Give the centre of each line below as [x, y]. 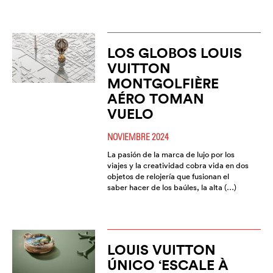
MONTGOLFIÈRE [163, 83]
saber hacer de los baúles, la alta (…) [172, 188]
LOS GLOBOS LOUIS [174, 53]
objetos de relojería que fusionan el [168, 177]
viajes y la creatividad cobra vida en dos [178, 166]
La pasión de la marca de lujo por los [171, 155]
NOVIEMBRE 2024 [138, 137]
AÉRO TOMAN [155, 99]
